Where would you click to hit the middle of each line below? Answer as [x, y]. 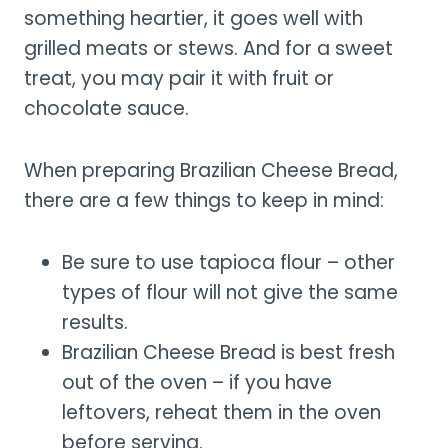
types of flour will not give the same [230, 292]
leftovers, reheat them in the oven [221, 412]
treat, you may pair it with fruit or [179, 78]
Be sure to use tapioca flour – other [228, 262]
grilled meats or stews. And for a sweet [208, 48]
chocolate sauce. [106, 108]
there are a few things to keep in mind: [204, 200]
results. [95, 322]
